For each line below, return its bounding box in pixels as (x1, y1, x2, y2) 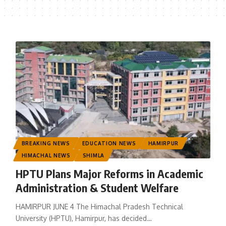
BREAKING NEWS (21, 140, 70, 147)
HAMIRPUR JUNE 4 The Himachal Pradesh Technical (15, 202, 183, 211)
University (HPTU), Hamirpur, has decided (15, 214, 147, 223)
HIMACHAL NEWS (21, 152, 71, 159)
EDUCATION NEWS (82, 140, 136, 147)
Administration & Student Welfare (15, 181, 179, 195)
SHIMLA (82, 152, 104, 159)
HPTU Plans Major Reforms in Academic (15, 166, 203, 181)
